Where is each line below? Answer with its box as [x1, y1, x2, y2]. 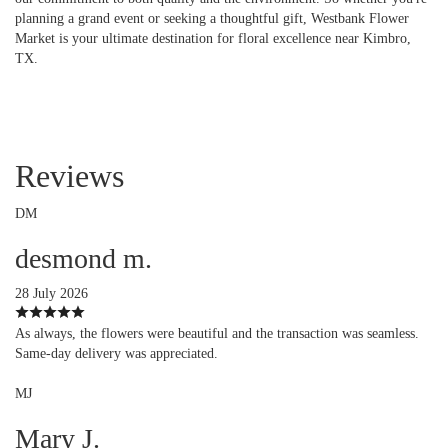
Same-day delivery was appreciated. [15, 345, 218, 361]
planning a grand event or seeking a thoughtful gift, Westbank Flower [15, 10, 409, 26]
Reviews [15, 157, 124, 194]
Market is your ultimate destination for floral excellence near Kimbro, [15, 30, 411, 46]
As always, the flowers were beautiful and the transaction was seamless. [15, 325, 419, 341]
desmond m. [15, 242, 152, 274]
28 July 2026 [15, 285, 88, 301]
